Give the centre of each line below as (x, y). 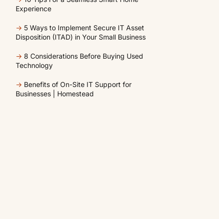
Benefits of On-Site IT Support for (78, 84)
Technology (34, 65)
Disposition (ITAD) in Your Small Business (81, 37)
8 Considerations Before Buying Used (84, 56)
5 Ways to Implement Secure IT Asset (84, 28)
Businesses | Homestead (55, 94)
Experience (33, 9)
